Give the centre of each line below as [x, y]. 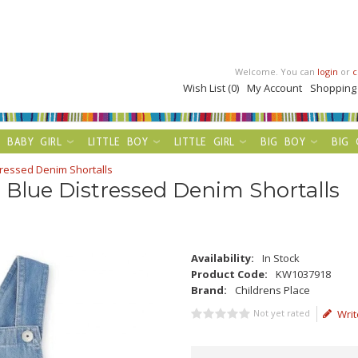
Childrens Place [272, 290]
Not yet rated [282, 313]
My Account [275, 88]
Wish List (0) [211, 88]
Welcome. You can [276, 72]
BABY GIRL [35, 141]
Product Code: [229, 274]
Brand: [209, 290]
